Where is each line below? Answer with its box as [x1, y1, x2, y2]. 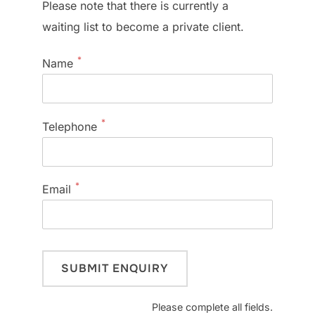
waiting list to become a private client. [42, 19, 244, 34]
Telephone [42, 119, 97, 134]
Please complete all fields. [152, 301, 273, 314]
